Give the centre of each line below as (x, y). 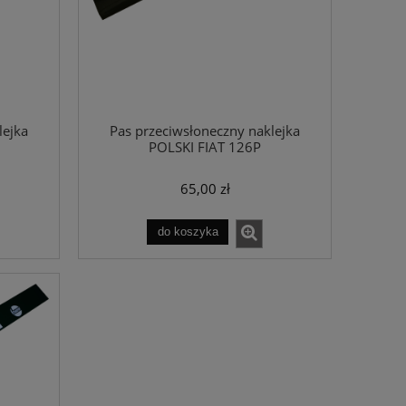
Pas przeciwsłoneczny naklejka (205, 130)
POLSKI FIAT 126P (205, 147)
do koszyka (188, 232)
